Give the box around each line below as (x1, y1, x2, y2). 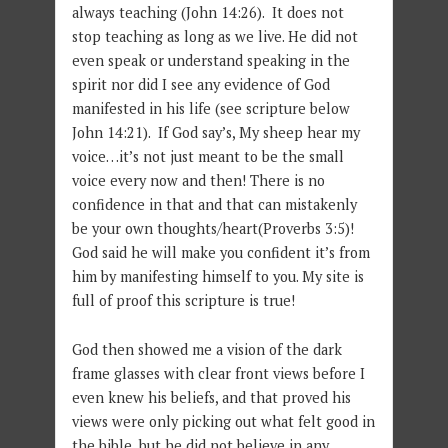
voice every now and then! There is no (71, 171, 325, 191)
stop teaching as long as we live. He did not (71, 27, 358, 47)
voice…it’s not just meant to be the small (71, 147, 344, 167)
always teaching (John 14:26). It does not (71, 3, 344, 23)
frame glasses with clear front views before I (71, 364, 365, 384)
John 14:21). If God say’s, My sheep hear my (71, 123, 360, 143)
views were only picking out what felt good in (71, 412, 375, 432)
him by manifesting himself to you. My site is (71, 267, 364, 287)
